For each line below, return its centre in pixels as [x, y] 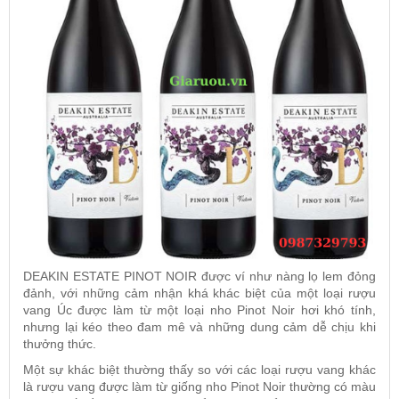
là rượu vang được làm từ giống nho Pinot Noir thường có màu [199, 386]
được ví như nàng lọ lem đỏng [287, 276]
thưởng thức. [60, 343]
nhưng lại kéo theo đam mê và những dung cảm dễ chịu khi [199, 326]
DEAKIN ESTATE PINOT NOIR [110, 276]
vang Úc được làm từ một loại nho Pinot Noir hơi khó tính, [199, 309]
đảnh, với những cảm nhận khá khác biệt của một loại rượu [199, 293]
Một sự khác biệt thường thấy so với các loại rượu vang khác [199, 369]
